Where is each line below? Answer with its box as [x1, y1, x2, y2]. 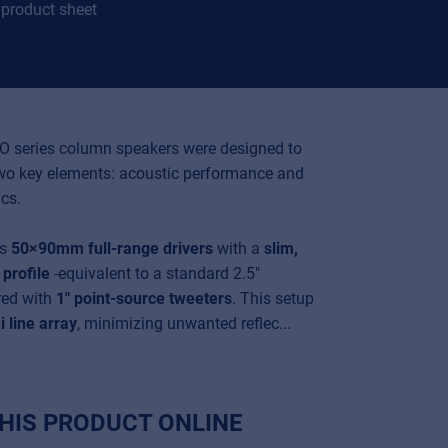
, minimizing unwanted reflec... [77, 314, 291, 334]
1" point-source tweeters [56, 289, 232, 309]
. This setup [232, 289, 314, 309]
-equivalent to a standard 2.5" [50, 264, 260, 284]
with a [213, 239, 264, 259]
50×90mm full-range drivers [11, 239, 213, 259]
